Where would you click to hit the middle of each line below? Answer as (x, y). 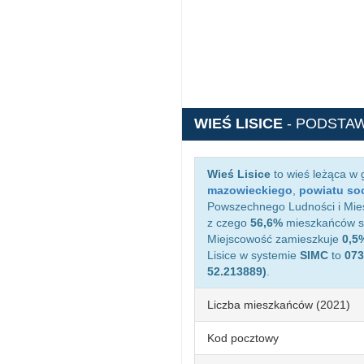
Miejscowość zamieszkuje (275, 239)
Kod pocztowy (243, 338)
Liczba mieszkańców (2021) (279, 305)
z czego (229, 223)
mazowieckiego (250, 190)
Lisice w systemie (253, 255)
